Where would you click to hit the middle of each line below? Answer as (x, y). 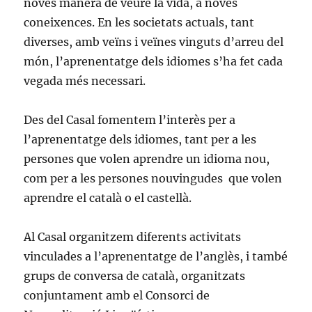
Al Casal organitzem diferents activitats (133, 237)
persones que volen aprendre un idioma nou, (147, 159)
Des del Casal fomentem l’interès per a (130, 120)
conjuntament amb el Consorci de (117, 296)
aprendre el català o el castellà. (108, 198)
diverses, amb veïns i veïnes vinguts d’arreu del (154, 42)
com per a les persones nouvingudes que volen (153, 179)
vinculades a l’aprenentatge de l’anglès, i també (156, 257)
